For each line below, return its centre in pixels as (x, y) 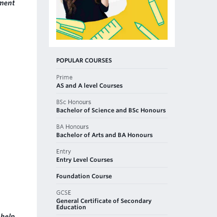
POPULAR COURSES (84, 60)
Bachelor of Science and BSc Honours (111, 110)
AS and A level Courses (89, 85)
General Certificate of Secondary (104, 201)
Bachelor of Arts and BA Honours (104, 135)
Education (71, 207)
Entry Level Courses (85, 159)
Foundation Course (84, 176)
